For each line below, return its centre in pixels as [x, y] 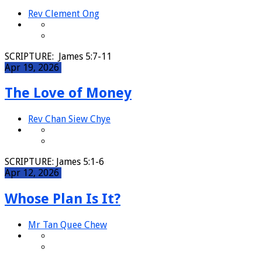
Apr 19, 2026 [33, 67]
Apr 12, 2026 [33, 173]
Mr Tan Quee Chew [68, 225]
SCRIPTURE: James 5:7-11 [61, 56]
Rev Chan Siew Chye [69, 119]
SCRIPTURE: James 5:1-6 [57, 162]
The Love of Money [68, 93]
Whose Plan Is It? [63, 199]
